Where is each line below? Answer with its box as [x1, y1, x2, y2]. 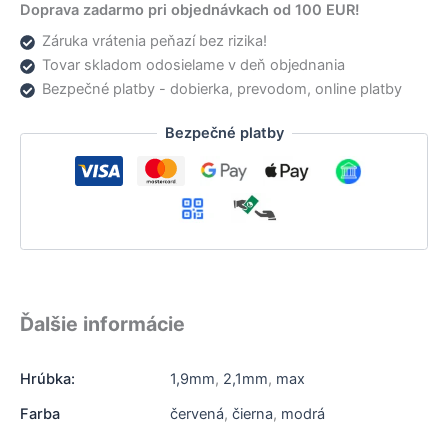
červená [170, 405, 224, 424]
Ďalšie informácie [20, 312, 185, 337]
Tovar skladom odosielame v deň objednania [41, 56, 345, 75]
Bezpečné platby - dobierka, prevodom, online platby [41, 80, 402, 99]
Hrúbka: [20, 370, 75, 389]
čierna [232, 405, 273, 424]
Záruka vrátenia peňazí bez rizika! [41, 32, 267, 51]
